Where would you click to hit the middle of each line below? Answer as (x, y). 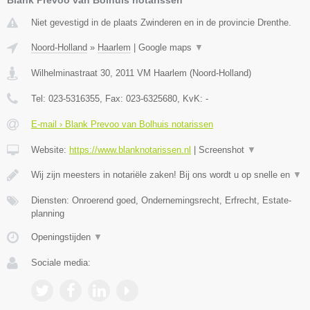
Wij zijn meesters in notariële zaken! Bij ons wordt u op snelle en (162, 174)
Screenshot (223, 149)
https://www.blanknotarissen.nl (130, 149)
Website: (50, 149)
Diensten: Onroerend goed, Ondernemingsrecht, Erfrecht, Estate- (161, 200)
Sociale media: (61, 262)
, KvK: (191, 98)
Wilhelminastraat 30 (71, 73)
